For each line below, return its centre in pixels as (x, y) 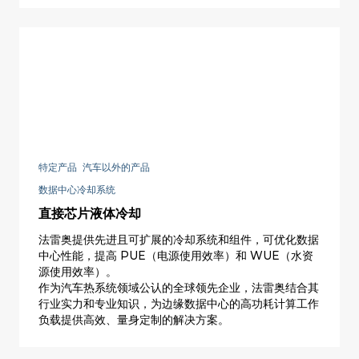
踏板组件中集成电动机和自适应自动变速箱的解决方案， (179, 13)
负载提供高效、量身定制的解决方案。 (134, 320)
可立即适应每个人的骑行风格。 (117, 29)
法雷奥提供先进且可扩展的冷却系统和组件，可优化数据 (179, 240)
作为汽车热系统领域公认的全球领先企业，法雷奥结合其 (179, 288)
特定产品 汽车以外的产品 (94, 167)
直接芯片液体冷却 (90, 214)
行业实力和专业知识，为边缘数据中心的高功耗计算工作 (179, 304)
